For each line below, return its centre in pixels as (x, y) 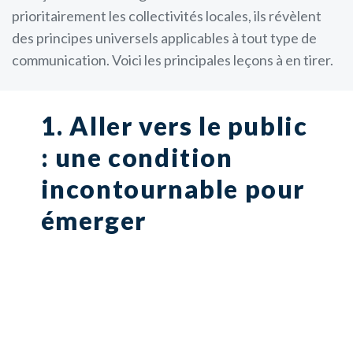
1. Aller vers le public (174, 125)
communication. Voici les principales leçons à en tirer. (173, 59)
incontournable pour (173, 188)
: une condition (137, 157)
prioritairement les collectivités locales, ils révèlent (167, 15)
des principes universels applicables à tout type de (164, 37)
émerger (93, 220)
